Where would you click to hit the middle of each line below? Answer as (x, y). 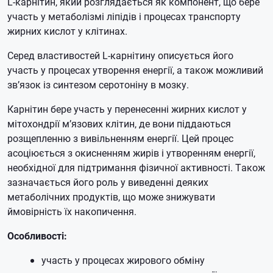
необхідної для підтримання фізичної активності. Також (136, 167)
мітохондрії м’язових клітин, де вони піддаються (119, 123)
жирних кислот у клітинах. (67, 30)
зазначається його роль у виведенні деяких (108, 182)
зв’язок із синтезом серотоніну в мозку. (98, 84)
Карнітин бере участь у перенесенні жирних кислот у (127, 108)
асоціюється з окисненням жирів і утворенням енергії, (131, 152)
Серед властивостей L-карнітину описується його (120, 55)
